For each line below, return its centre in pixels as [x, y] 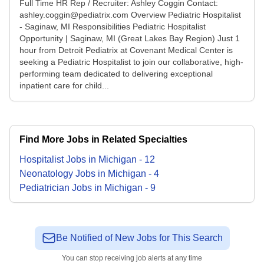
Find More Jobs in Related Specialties [103, 139]
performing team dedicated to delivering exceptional [116, 74]
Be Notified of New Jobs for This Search [139, 238]
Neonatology [46, 174]
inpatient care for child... [64, 85]
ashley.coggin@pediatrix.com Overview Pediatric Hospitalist [130, 15]
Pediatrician [44, 188]
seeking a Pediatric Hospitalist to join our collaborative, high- [131, 62]
